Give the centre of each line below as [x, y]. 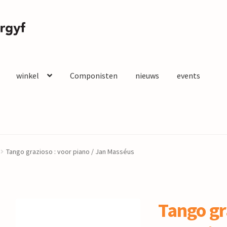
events [188, 76]
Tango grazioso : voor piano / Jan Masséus [70, 152]
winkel [27, 76]
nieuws [147, 76]
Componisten [93, 76]
